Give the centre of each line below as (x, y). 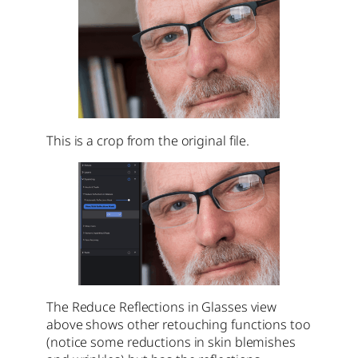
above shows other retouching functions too (179, 325)
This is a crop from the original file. (148, 140)
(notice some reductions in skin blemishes (171, 342)
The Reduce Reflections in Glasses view (162, 307)
